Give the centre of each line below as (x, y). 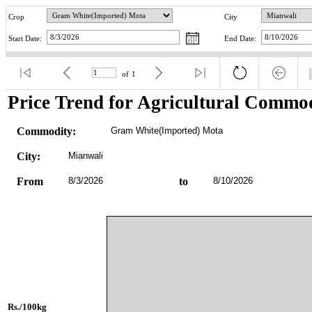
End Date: (240, 39)
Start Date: (25, 39)
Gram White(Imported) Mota (166, 130)
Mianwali (85, 155)
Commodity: (46, 131)
